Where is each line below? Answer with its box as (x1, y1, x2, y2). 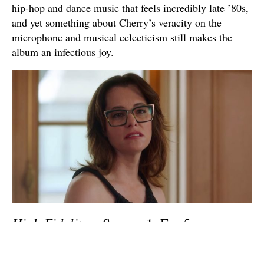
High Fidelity (12, 213, 88, 232)
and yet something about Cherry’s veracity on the (12, 15, 222, 29)
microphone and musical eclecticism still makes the (12, 29, 232, 44)
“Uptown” (12, 233, 69, 252)
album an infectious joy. (12, 44, 114, 59)
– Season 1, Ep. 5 (88, 213, 190, 233)
